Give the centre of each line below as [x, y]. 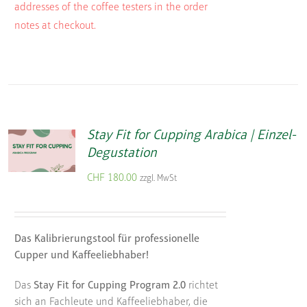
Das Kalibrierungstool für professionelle [107, 239]
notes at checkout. [55, 26]
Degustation [122, 153]
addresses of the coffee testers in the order [111, 8]
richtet [201, 285]
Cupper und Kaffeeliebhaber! [81, 255]
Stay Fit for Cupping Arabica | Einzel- [191, 135]
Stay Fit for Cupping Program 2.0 [109, 285]
